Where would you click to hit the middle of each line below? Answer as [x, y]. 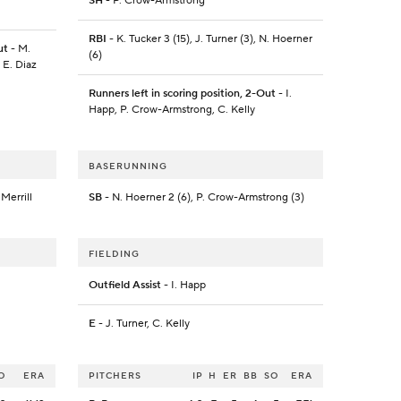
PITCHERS [115, 376]
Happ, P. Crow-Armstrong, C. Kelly [171, 110]
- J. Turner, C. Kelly [142, 324]
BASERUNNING [128, 166]
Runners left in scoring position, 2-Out [182, 94]
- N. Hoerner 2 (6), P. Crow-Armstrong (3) [203, 198]
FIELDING [114, 254]
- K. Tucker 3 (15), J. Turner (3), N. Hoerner [209, 39]
